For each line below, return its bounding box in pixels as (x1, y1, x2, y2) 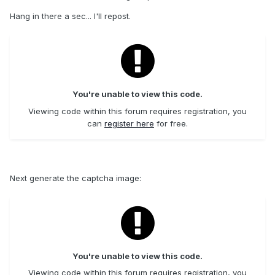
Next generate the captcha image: (10, 172, 141, 183)
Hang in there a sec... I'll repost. (10, 11, 131, 21)
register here (104, 118, 154, 128)
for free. (154, 118, 188, 128)
